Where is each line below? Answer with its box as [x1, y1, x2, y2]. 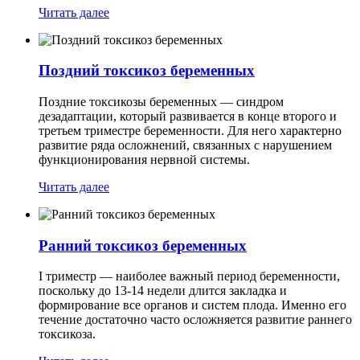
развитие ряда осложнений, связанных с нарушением [39, 137, 332, 152]
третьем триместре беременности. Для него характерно [39, 123, 342, 137]
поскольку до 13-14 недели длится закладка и [39, 284, 287, 298]
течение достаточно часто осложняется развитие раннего [39, 313, 352, 327]
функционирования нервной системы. [39, 152, 250, 166]
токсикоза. [39, 327, 96, 342]
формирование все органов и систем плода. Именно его [39, 298, 346, 313]
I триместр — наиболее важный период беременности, [39, 269, 340, 284]
